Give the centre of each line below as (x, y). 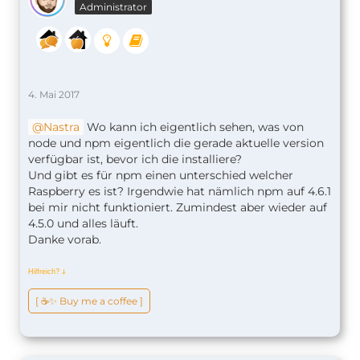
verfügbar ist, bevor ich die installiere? (135, 160)
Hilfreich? (45, 272)
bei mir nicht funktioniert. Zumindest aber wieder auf (178, 208)
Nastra (61, 127)
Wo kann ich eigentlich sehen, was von (194, 127)
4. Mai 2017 (54, 95)
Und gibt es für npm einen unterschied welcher (161, 176)
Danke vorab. (65, 240)
